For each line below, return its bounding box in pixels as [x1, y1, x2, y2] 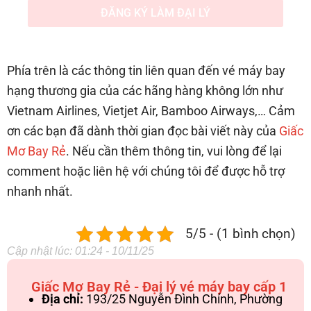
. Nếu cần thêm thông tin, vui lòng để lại [66, 144, 282, 159]
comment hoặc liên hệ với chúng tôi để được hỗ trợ [7, 164, 285, 179]
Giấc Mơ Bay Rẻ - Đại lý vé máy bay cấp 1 [31, 278, 287, 296]
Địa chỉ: [42, 292, 83, 307]
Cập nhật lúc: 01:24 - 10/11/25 [7, 245, 154, 258]
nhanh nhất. [7, 184, 73, 199]
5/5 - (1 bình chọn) [185, 226, 296, 242]
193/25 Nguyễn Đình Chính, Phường [83, 292, 283, 307]
